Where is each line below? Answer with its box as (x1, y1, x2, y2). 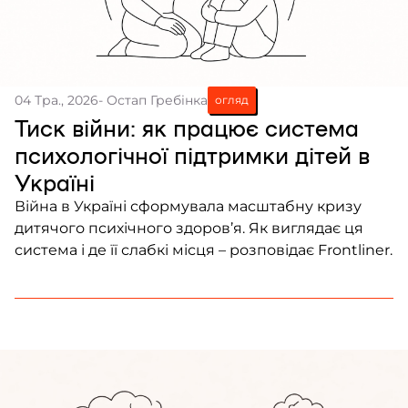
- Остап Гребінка (98, 91, 208, 108)
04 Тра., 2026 (15, 91, 98, 108)
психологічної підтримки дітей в (15, 140, 370, 168)
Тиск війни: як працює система (15, 113, 359, 140)
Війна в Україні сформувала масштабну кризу (15, 197, 362, 215)
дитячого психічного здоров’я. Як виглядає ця (15, 219, 363, 237)
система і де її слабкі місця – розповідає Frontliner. (15, 240, 393, 259)
